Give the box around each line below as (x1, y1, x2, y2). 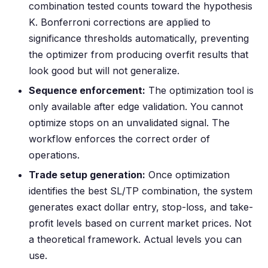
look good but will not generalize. (29, 65, 179, 77)
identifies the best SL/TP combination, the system (29, 185, 252, 197)
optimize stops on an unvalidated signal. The (29, 117, 230, 129)
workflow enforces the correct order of (29, 133, 210, 145)
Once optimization (145, 169, 230, 181)
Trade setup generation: (29, 169, 145, 181)
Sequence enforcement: (29, 84, 145, 96)
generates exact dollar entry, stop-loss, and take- (29, 201, 253, 213)
